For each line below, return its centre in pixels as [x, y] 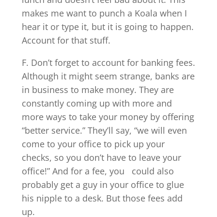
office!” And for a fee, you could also [98, 171]
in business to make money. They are [98, 89]
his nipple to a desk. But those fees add [102, 198]
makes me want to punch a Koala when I [104, 13]
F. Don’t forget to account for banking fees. [108, 62]
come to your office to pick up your [93, 144]
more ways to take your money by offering [108, 116]
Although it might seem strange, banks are [108, 76]
